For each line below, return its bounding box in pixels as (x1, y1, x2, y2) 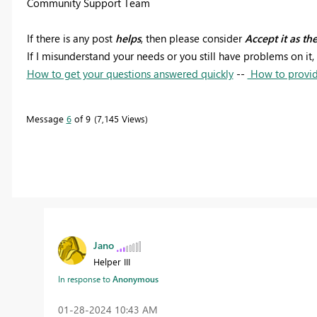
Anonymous (112, 273, 158, 285)
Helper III (93, 255, 130, 268)
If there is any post (26, 30, 115, 45)
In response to (57, 273, 113, 285)
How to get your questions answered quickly (26, 66, 234, 81)
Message (25, 112, 67, 125)
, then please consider (140, 30, 245, 45)
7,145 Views (96, 112, 145, 125)
